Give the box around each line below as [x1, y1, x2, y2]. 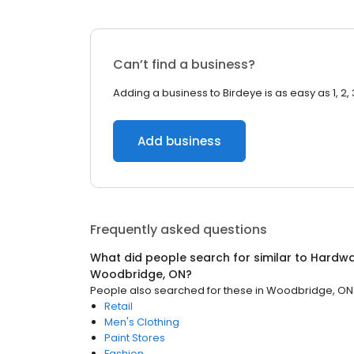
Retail [104, 299, 133, 314]
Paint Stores [104, 330, 165, 345]
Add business [137, 133, 221, 149]
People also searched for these [90, 283, 253, 298]
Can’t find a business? [113, 55, 255, 73]
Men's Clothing [104, 314, 179, 330]
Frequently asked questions [90, 220, 267, 239]
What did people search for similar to [90, 250, 311, 265]
